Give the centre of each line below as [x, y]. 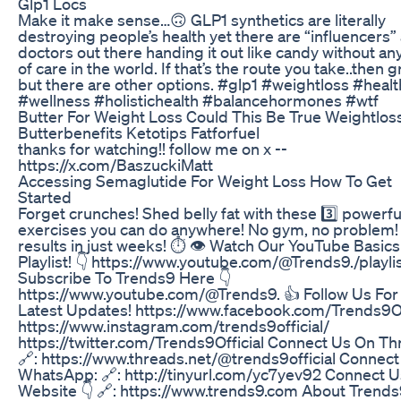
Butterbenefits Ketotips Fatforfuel [139, 132]
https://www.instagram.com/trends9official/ [174, 325]
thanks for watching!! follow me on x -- [153, 148]
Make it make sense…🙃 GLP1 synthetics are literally [202, 19]
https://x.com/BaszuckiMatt [115, 164]
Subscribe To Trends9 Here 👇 [124, 277]
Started [45, 196]
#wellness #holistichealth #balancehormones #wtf [198, 100]
